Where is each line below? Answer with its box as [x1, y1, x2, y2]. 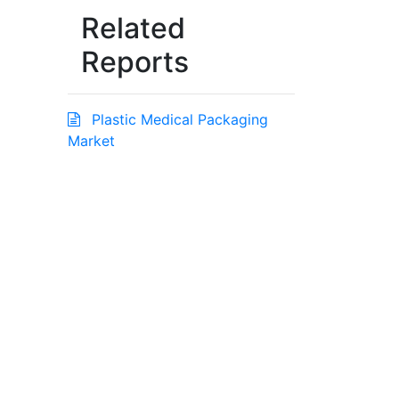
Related [81, 11, 185, 46]
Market [68, 132, 115, 151]
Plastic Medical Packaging [87, 110, 268, 129]
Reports [81, 45, 189, 80]
